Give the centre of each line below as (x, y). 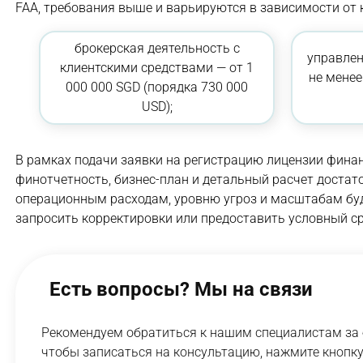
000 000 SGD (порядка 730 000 (157, 88)
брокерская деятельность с (157, 49)
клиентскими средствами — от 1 (157, 68)
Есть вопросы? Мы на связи (181, 289)
